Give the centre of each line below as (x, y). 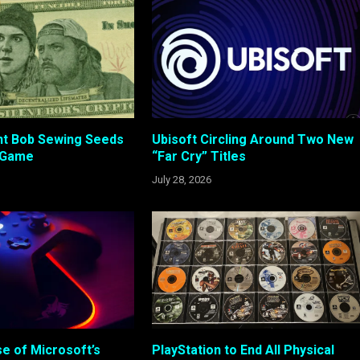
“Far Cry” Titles (198, 156)
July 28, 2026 (181, 179)
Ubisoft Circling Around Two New (252, 139)
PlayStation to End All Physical (243, 350)
